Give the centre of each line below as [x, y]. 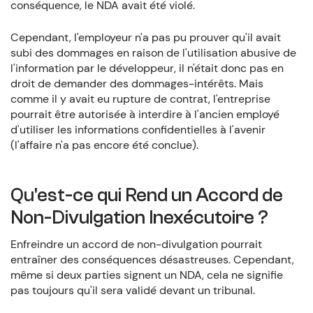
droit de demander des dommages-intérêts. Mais [137, 84]
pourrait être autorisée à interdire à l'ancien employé [145, 115]
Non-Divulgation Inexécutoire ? [139, 217]
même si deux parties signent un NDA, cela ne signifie [146, 275]
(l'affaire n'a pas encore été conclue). [104, 145]
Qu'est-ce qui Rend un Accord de [146, 195]
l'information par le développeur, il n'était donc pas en [147, 68]
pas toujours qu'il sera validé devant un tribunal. [132, 291]
